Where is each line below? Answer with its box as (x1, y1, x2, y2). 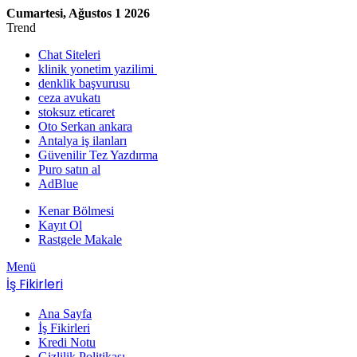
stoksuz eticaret (38, 105, 115, 119)
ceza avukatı (38, 91, 100, 104)
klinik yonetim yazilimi (38, 62, 157, 76)
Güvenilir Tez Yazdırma (38, 148, 158, 162)
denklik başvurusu (38, 76, 130, 90)
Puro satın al (38, 163, 100, 176)
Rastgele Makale (38, 233, 122, 246)
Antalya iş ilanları (38, 134, 127, 147)
